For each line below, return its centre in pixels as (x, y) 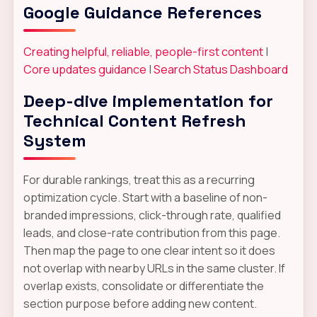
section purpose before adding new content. (140, 303)
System (54, 140)
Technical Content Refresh (134, 120)
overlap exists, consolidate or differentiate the (143, 286)
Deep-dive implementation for (148, 100)
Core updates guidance (85, 69)
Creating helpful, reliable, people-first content (143, 51)
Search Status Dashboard (220, 69)
